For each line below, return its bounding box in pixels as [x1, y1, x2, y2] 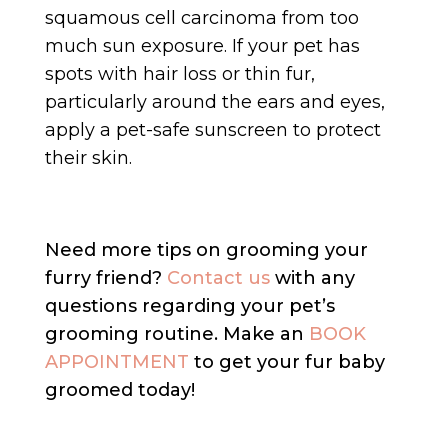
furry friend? [44, 266, 167, 289]
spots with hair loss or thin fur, [44, 62, 315, 85]
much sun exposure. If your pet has [44, 34, 360, 57]
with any [269, 266, 355, 289]
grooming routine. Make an [44, 322, 309, 345]
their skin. [44, 146, 132, 169]
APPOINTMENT [44, 350, 189, 373]
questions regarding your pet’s [44, 294, 335, 317]
